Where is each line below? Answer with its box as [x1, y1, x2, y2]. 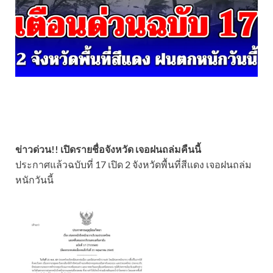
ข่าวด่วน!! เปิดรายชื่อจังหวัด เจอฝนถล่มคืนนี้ [15, 143, 201, 155]
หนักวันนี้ [15, 173, 54, 185]
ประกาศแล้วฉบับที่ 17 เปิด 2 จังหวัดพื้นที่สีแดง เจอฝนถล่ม [15, 158, 252, 170]
